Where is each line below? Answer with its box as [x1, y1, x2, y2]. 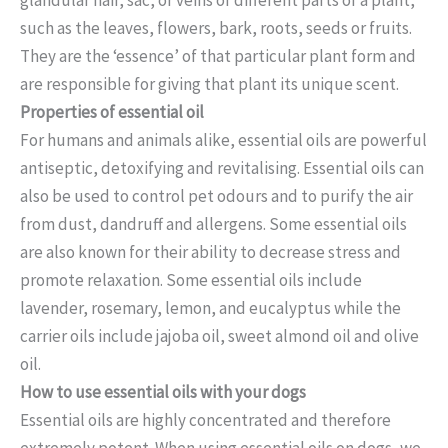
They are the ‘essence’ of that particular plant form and [20, 44, 416, 67]
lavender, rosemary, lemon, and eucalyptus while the [20, 296, 401, 319]
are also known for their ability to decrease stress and [20, 240, 401, 263]
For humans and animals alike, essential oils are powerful [20, 128, 427, 151]
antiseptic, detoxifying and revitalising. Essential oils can [20, 156, 424, 179]
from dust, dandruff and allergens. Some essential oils [20, 212, 407, 235]
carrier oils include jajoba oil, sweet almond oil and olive [20, 324, 419, 347]
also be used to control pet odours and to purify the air [20, 184, 413, 207]
